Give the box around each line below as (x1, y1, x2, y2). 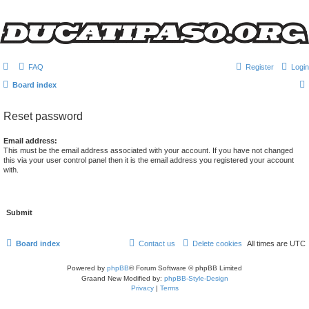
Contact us (139, 239, 175, 248)
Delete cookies (192, 239, 242, 248)
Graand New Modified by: (81, 275, 164, 283)
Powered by (67, 264, 107, 272)
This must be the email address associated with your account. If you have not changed (3, 146, 293, 155)
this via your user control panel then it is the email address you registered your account (3, 156, 294, 165)
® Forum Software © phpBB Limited (129, 264, 242, 272)
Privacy (130, 284, 154, 292)
